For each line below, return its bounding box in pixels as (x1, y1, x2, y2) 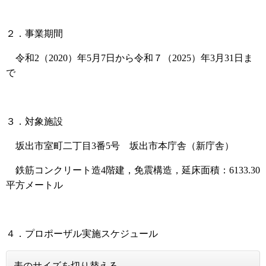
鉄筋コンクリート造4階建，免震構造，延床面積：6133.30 (6, 165, 260, 176)
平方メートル (6, 180, 63, 191)
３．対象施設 (6, 116, 63, 127)
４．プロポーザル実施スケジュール (6, 229, 158, 239)
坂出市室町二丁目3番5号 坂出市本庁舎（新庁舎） (6, 141, 234, 151)
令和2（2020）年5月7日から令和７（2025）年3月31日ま (6, 53, 253, 64)
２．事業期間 (6, 28, 63, 39)
